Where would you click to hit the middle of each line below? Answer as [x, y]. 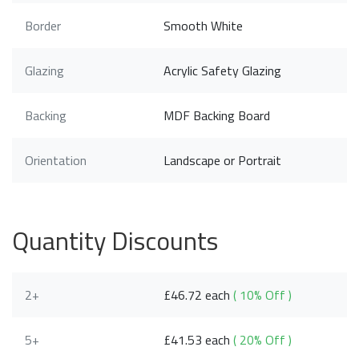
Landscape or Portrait [223, 161]
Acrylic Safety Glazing [223, 71]
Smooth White [204, 26]
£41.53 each [199, 340]
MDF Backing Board [217, 116]
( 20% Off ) [263, 340]
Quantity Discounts [115, 241]
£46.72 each [199, 295]
